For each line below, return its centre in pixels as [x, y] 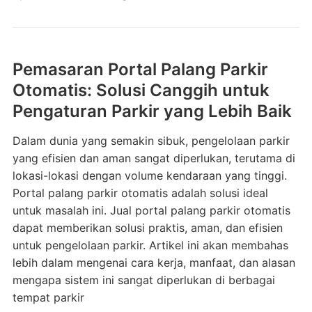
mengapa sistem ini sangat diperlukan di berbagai [143, 280]
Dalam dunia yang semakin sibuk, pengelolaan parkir [151, 141]
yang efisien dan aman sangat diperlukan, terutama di [154, 158]
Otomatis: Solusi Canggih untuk [141, 90]
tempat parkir [48, 297]
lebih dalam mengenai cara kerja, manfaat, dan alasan [154, 263]
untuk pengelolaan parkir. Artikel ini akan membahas [150, 245]
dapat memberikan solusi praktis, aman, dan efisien [147, 228]
